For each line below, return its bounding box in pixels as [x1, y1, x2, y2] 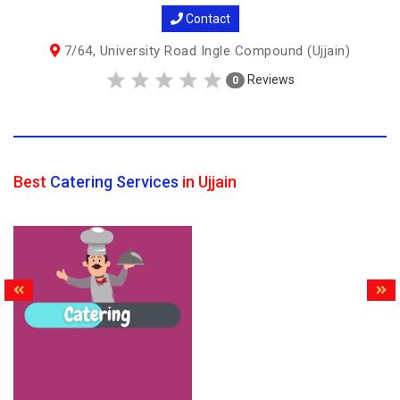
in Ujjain [179, 172, 237, 191]
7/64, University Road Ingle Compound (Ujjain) [60, 43, 351, 59]
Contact [182, 12, 230, 26]
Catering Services [50, 172, 179, 191]
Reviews [245, 71, 295, 87]
